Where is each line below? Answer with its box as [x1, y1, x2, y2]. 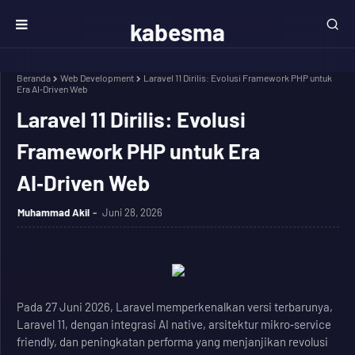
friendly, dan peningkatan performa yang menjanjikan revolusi [17, 334, 328, 349]
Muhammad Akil [17, 206, 90, 219]
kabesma [130, 17, 225, 46]
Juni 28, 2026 [102, 206, 162, 219]
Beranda [17, 72, 51, 83]
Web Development [60, 72, 134, 83]
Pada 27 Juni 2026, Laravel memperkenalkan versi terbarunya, [17, 300, 333, 314]
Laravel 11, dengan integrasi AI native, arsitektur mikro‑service [17, 317, 331, 331]
